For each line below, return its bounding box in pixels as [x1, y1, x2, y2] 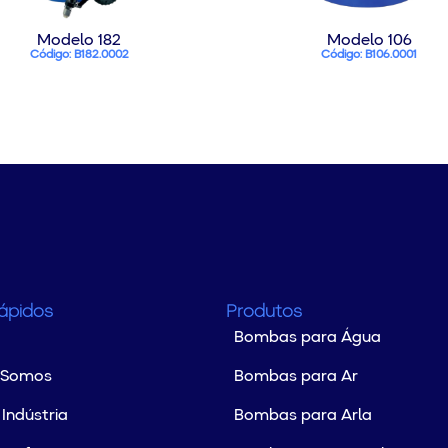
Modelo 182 [37, 32, 121, 49]
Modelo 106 [326, 32, 412, 49]
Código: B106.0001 [321, 48, 417, 61]
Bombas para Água [233, 329, 381, 346]
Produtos [225, 302, 302, 322]
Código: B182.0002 [29, 48, 129, 61]
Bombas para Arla [233, 407, 372, 424]
